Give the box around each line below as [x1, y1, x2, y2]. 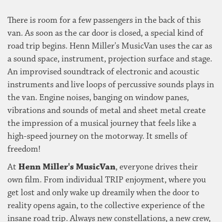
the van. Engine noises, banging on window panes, [7, 92, 189, 103]
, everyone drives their [115, 161, 198, 172]
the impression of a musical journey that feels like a [7, 117, 196, 129]
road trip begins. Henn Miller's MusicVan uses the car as [7, 40, 212, 52]
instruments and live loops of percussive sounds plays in [7, 79, 214, 90]
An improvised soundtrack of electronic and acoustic [7, 66, 199, 77]
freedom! [7, 143, 41, 155]
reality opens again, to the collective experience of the [7, 200, 205, 211]
